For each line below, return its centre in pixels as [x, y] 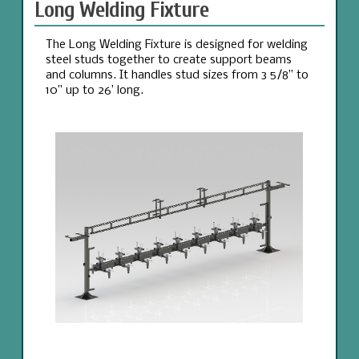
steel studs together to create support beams [168, 61]
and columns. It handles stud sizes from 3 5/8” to [177, 76]
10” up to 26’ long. [94, 91]
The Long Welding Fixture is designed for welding [176, 45]
